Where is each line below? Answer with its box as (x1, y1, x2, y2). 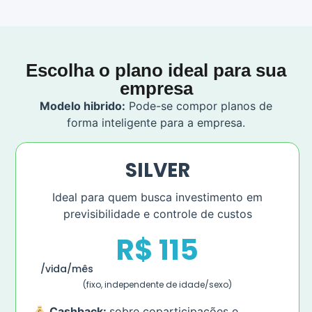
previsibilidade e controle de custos (63, 207, 252, 221)
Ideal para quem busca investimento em (52, 190, 263, 205)
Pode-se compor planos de (125, 98, 272, 113)
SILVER (125, 157, 190, 185)
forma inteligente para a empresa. (67, 115, 245, 130)
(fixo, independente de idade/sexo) (83, 279, 232, 291)
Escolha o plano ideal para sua (26, 59, 286, 81)
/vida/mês (40, 262, 93, 276)
